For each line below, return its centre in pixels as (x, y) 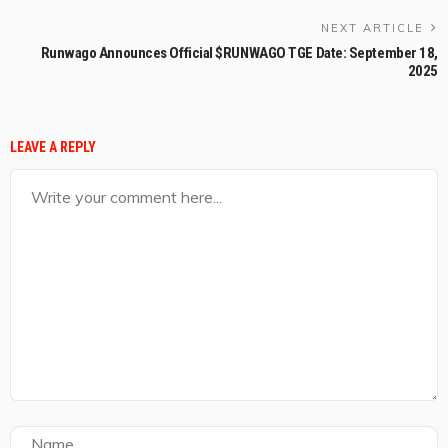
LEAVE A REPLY (53, 146)
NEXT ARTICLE (372, 27)
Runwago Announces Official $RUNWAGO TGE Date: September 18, (239, 52)
